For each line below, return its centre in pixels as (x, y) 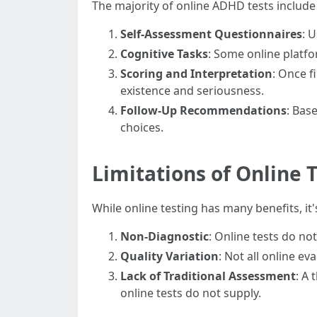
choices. (142, 127)
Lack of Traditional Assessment (208, 276)
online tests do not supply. (191, 293)
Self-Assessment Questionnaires (211, 34)
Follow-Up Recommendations (203, 110)
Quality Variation (169, 256)
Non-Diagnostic (165, 236)
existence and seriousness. (192, 91)
